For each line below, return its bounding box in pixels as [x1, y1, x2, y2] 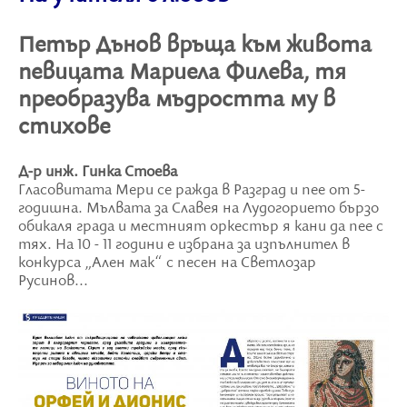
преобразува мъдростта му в [18, 86, 335, 114]
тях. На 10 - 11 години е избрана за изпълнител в [18, 236, 350, 255]
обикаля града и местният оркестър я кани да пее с [18, 218, 383, 237]
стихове [18, 114, 110, 142]
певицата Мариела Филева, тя [18, 59, 346, 87]
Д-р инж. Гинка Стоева [18, 164, 177, 183]
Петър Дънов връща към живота [18, 32, 372, 60]
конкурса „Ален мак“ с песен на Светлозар [18, 254, 316, 273]
